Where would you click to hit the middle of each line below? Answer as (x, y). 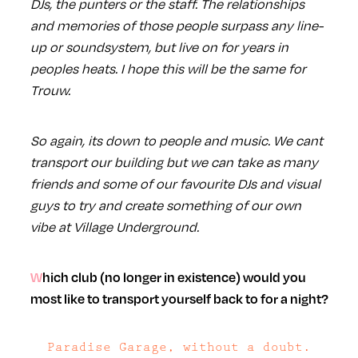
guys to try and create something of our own (165, 205)
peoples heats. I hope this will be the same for (168, 68)
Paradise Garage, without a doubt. (179, 347)
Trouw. (50, 89)
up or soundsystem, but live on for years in (159, 46)
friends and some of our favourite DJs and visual (175, 183)
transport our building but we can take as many (174, 161)
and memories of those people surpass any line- (176, 25)
